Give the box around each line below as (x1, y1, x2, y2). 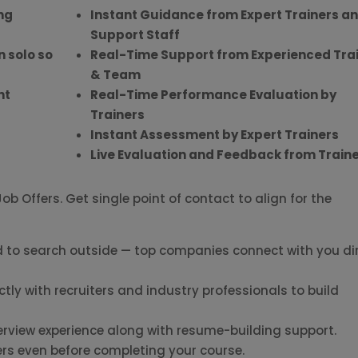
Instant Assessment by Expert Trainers (89, 126, 339, 143)
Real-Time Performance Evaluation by (89, 86, 336, 103)
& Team (89, 66, 141, 83)
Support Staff (89, 26, 180, 43)
